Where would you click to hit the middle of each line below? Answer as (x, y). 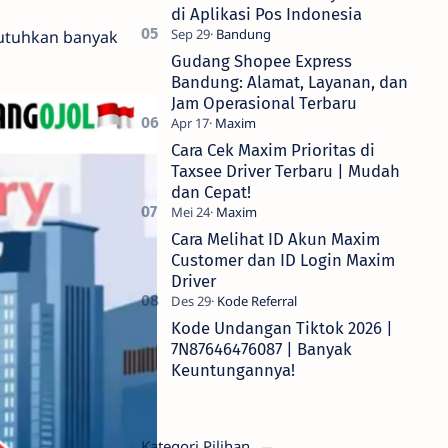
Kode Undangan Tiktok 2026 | (282, 328)
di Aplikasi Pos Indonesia (266, 14)
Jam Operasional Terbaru (264, 103)
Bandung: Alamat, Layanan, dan (289, 82)
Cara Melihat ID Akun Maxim (275, 239)
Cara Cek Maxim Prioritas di (273, 150)
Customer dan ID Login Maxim (283, 260)
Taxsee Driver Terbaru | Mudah (285, 171)
